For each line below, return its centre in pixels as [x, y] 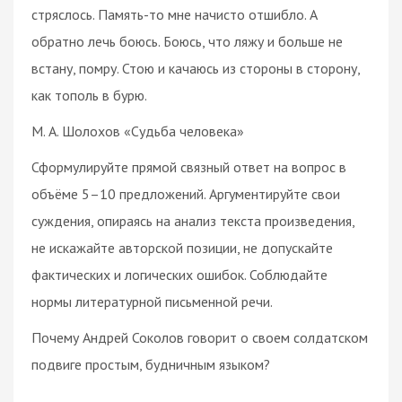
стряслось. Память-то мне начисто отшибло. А [175, 14]
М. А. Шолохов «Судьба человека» [138, 131]
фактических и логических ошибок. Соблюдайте [179, 274]
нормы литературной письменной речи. [152, 301]
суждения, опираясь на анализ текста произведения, [193, 220]
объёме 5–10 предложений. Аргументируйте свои [186, 193]
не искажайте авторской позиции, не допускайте [182, 247]
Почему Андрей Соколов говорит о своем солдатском [200, 337]
